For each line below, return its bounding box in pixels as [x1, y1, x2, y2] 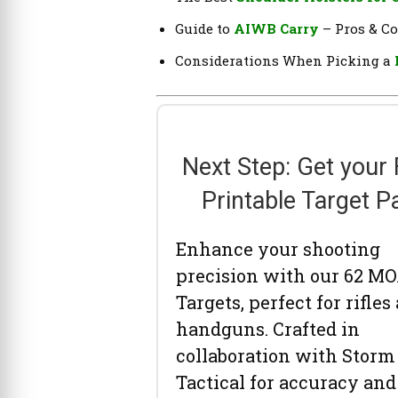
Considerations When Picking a [175, 51, 394, 69]
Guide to [175, 19, 234, 37]
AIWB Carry [234, 19, 319, 37]
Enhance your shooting [176, 236, 380, 260]
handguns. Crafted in [176, 316, 360, 340]
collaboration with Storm [176, 343, 395, 367]
